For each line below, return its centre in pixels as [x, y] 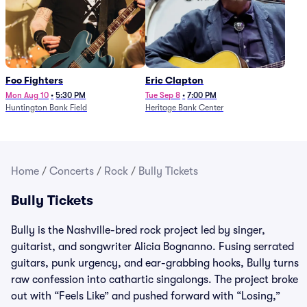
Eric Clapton [174, 80]
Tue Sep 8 [163, 95]
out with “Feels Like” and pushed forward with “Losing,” [146, 296]
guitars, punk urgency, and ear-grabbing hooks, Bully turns [155, 263]
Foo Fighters [34, 80]
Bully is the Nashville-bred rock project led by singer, [138, 230]
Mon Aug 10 [27, 95]
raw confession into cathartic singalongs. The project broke [155, 280]
